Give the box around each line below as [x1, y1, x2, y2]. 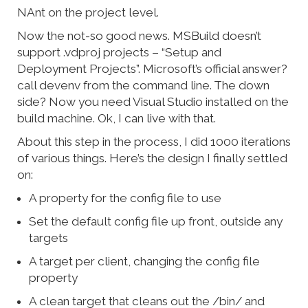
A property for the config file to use [29, 191, 222, 206]
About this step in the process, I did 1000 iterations [17, 135, 291, 149]
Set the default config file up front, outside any [29, 214, 283, 229]
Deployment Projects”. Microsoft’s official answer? [17, 62, 287, 76]
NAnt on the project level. [17, 5, 159, 20]
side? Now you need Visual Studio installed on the [17, 95, 289, 109]
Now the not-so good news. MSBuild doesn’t [17, 29, 261, 43]
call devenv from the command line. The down [17, 78, 269, 93]
